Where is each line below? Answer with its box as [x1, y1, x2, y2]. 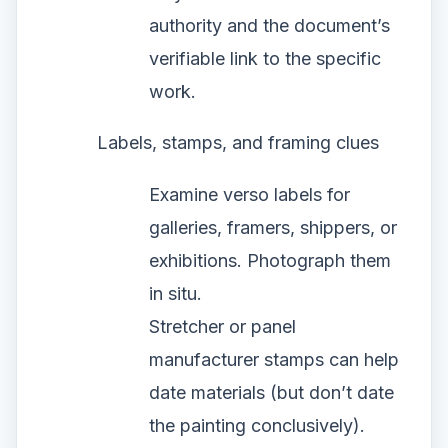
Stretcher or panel [149, 315, 296, 337]
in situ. [149, 282, 202, 304]
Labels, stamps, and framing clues [97, 131, 379, 153]
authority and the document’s [149, 14, 390, 36]
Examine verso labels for [149, 183, 350, 205]
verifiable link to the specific [149, 47, 381, 69]
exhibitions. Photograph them [149, 249, 391, 271]
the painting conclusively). [149, 414, 365, 436]
